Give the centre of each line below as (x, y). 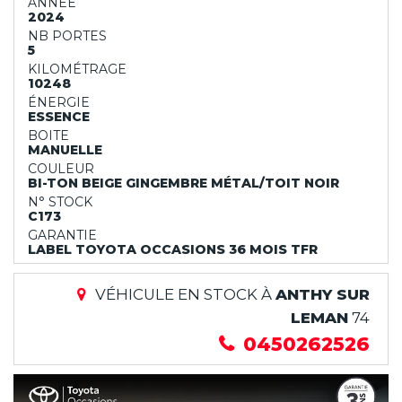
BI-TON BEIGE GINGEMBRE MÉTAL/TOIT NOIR (184, 183)
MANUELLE (65, 150)
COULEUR (61, 169)
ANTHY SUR (323, 294)
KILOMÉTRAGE (77, 69)
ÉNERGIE (59, 102)
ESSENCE (59, 117)
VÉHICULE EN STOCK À (185, 294)
